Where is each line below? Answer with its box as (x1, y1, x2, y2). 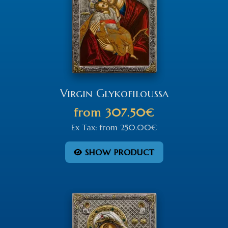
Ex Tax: (71, 122, 100, 132)
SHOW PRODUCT (81, 147, 155, 157)
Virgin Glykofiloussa (60, 86, 168, 100)
